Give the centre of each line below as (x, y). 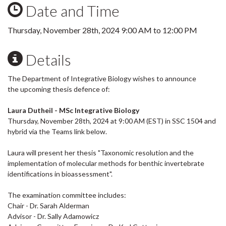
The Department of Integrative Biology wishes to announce (102, 78)
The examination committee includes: (67, 195)
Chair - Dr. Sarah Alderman (48, 206)
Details (47, 60)
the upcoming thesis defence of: (59, 89)
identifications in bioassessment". (61, 174)
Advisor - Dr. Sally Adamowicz (53, 216)
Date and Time (71, 11)
